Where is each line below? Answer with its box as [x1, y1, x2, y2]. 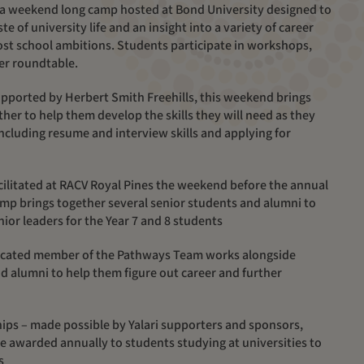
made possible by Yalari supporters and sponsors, [30, 316, 303, 334]
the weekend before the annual [156, 176, 328, 194]
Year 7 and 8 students [103, 212, 225, 230]
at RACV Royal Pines [43, 176, 156, 194]
